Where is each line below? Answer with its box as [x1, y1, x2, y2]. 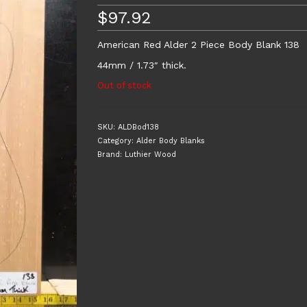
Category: [97, 136, 136, 145]
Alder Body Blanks [136, 136, 205, 145]
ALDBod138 [117, 123, 159, 132]
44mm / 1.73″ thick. [97, 60, 186, 71]
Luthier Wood [124, 150, 176, 159]
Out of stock [97, 80, 151, 90]
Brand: [97, 150, 125, 159]
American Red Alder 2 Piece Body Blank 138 [97, 39, 299, 50]
